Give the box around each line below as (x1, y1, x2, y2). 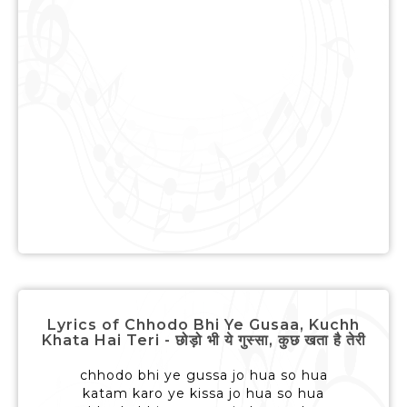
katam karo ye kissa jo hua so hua (83, 385, 324, 402)
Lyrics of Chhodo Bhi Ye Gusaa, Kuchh (47, 316, 360, 334)
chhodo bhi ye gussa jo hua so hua (79, 367, 328, 384)
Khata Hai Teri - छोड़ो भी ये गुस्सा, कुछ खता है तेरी (41, 332, 366, 350)
